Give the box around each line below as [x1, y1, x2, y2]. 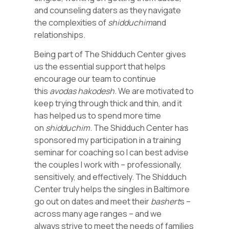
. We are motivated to [114, 85, 194, 97]
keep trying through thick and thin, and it [34, 98, 182, 109]
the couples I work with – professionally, [34, 159, 182, 171]
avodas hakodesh [50, 85, 115, 97]
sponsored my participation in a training [34, 134, 181, 146]
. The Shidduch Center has [90, 122, 189, 134]
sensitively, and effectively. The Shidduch [34, 171, 187, 183]
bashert [151, 196, 180, 208]
